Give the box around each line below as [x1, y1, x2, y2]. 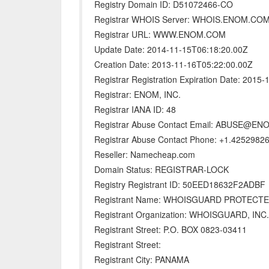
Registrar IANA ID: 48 [94, 103, 176, 115]
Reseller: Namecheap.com [94, 148, 195, 160]
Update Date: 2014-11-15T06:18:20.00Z [94, 43, 248, 55]
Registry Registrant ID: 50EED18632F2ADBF [94, 178, 265, 190]
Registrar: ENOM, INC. [94, 88, 181, 100]
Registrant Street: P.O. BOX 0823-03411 [94, 223, 247, 235]
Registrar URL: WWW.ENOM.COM [94, 28, 226, 40]
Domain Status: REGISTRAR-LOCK [94, 163, 229, 175]
